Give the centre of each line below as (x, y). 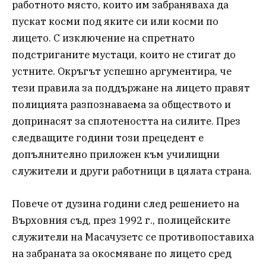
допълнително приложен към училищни (116, 155)
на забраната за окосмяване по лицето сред (122, 253)
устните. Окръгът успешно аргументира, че (122, 72)
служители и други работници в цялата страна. (132, 171)
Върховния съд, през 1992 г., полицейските (121, 220)
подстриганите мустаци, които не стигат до (124, 55)
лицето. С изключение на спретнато (103, 38)
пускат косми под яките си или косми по (115, 22)
